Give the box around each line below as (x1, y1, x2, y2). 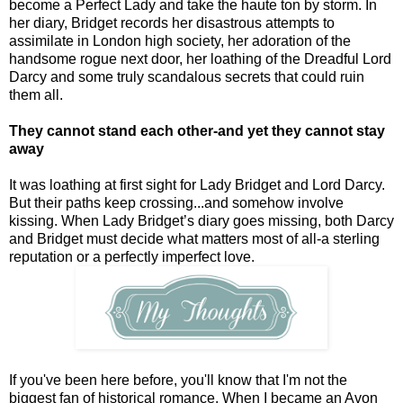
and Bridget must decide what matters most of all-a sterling (9, 231, 380, 247)
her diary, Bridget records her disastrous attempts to (9, 15, 335, 31)
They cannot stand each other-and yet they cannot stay (9, 123, 385, 139)
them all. (9, 87, 63, 103)
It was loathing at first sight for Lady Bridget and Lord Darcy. (9, 177, 385, 193)
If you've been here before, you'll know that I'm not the (9, 372, 347, 389)
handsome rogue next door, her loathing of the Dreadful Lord (9, 51, 391, 67)
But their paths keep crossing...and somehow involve (9, 195, 344, 211)
